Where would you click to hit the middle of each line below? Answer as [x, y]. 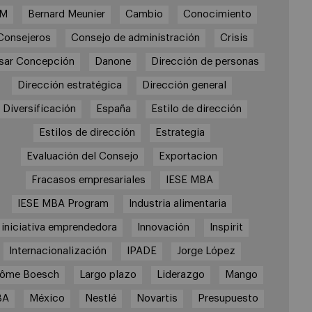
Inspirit [226, 228]
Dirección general [185, 86]
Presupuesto [228, 299]
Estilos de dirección [87, 133]
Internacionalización [57, 251]
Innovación [163, 228]
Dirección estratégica [70, 86]
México [47, 299]
